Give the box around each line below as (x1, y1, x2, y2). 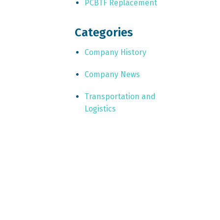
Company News (84, 69, 140, 79)
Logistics (84, 104, 116, 113)
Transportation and (84, 91, 156, 101)
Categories (74, 25, 133, 39)
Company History (84, 47, 146, 57)
